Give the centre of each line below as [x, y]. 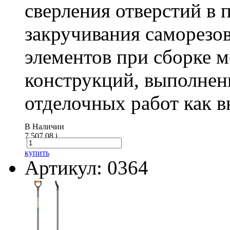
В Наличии [44, 126]
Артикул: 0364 [87, 167]
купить [37, 152]
